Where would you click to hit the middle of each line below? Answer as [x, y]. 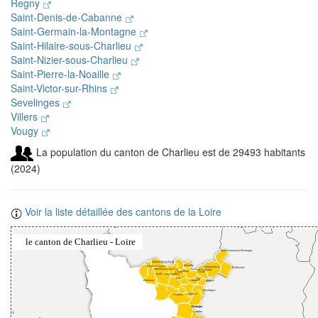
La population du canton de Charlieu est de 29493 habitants [169, 152]
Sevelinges [37, 102]
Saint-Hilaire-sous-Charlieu [72, 45]
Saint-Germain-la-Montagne [75, 31]
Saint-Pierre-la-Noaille [61, 74]
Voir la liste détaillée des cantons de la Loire [122, 212]
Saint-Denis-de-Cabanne [68, 17]
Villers [26, 116]
